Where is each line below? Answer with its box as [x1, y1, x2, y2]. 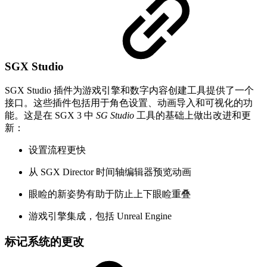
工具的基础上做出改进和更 [134, 110, 251, 120]
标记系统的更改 [5, 235, 84, 248]
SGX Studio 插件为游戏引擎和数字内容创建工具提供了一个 [5, 85, 254, 95]
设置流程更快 [29, 144, 86, 155]
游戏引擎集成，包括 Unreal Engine [29, 210, 172, 221]
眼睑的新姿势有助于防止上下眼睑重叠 [29, 188, 191, 199]
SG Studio [96, 110, 134, 120]
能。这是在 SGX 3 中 [5, 110, 96, 120]
